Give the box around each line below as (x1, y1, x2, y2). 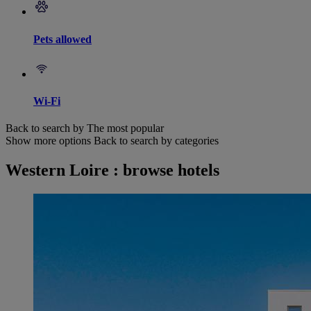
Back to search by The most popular (6, 122, 164, 135)
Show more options (6, 135, 91, 147)
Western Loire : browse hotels (6, 161, 219, 180)
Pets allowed (33, 33, 92, 45)
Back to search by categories (94, 135, 219, 147)
